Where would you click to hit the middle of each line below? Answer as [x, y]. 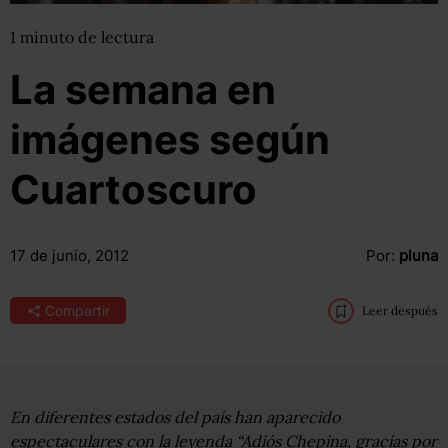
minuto [49, 37]
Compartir [77, 310]
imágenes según [170, 139]
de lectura [116, 37]
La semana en [143, 89]
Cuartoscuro [133, 189]
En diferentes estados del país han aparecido [175, 417]
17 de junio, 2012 [69, 255]
